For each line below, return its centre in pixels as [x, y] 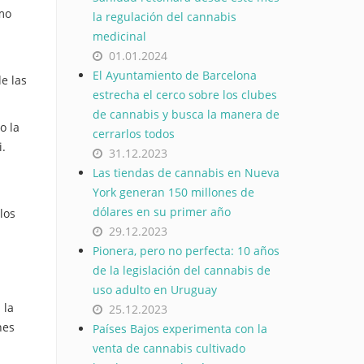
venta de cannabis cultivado [169, 348]
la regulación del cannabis [164, 17]
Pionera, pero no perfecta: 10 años [186, 251]
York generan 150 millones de [173, 192]
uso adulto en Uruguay [154, 290]
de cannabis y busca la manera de [186, 114]
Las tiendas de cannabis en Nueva [186, 173]
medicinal [119, 36]
